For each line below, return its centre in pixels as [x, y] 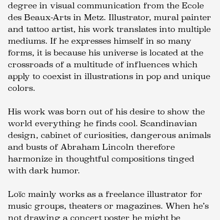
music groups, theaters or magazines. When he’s [108, 206]
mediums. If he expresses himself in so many [100, 41]
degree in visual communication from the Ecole [106, 6]
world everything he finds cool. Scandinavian [103, 124]
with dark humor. [44, 171]
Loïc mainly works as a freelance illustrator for [105, 194]
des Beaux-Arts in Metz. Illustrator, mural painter [110, 17]
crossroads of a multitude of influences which [103, 65]
